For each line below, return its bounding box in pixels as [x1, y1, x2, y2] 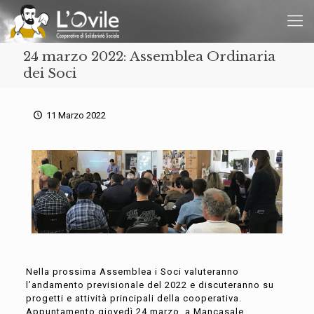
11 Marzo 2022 [46, 110, 107, 121]
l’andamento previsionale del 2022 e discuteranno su [25, 280, 274, 291]
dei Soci [23, 65, 76, 81]
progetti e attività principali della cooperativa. [25, 293, 242, 304]
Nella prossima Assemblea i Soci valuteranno [25, 266, 239, 278]
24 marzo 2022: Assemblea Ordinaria [23, 48, 275, 64]
